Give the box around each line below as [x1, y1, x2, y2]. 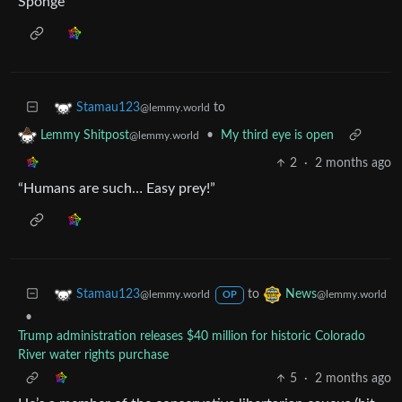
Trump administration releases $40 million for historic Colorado [18, 329, 365, 343]
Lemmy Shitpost [40, 128, 129, 142]
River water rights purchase [18, 348, 169, 362]
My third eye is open [221, 128, 334, 142]
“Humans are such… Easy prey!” [18, 180, 215, 196]
